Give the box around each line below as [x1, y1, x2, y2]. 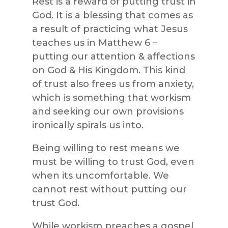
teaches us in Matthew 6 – [32, 37, 157, 48]
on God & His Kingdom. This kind [32, 64, 185, 76]
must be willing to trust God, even [32, 156, 194, 167]
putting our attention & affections [32, 50, 195, 62]
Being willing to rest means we [32, 142, 180, 154]
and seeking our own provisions [32, 105, 184, 117]
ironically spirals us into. [32, 119, 146, 131]
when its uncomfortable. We [32, 169, 169, 181]
